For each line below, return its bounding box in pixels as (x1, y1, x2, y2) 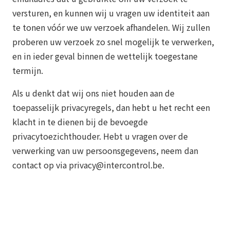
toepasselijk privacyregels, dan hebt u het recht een (12, 101, 210, 113)
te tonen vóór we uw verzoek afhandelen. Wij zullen (12, 21, 210, 33)
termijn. (12, 64, 43, 76)
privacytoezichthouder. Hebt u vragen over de (12, 129, 188, 142)
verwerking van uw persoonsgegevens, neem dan (12, 144, 198, 157)
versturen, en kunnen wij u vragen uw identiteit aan (12, 6, 209, 19)
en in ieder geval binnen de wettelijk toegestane (12, 49, 198, 62)
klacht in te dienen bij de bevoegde (12, 115, 148, 128)
